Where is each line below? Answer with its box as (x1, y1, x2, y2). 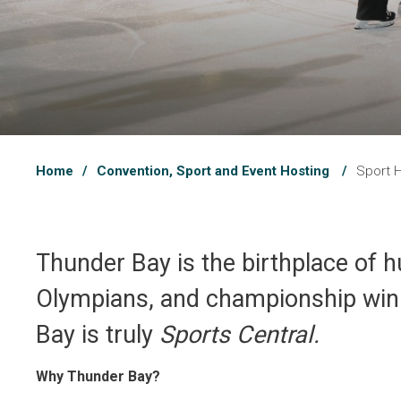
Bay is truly (36, 320, 160, 350)
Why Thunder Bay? (36, 368, 161, 386)
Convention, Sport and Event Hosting (97, 163, 334, 180)
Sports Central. (159, 320, 320, 350)
